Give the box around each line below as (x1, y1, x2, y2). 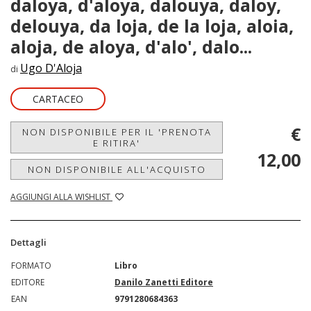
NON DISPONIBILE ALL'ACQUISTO (27, 163, 206, 176)
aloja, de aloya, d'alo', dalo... (10, 35, 252, 58)
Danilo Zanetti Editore (115, 276, 213, 288)
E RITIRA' (93, 137, 140, 149)
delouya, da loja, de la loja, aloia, (10, 14, 294, 37)
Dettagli (10, 236, 47, 249)
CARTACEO (33, 92, 83, 106)
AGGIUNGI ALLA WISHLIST (10, 191, 112, 203)
